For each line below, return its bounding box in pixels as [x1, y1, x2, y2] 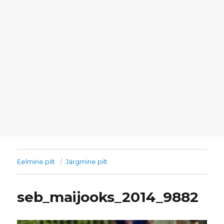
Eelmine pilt [17, 157, 55, 166]
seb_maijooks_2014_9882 [17, 188, 199, 206]
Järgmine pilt [65, 157, 108, 166]
